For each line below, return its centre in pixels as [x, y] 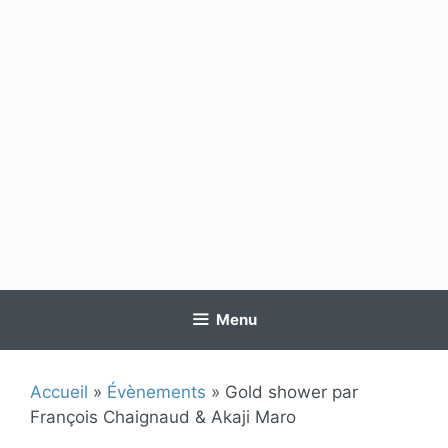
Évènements [156, 392]
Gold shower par [291, 392]
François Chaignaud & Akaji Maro [163, 417]
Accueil [59, 392]
